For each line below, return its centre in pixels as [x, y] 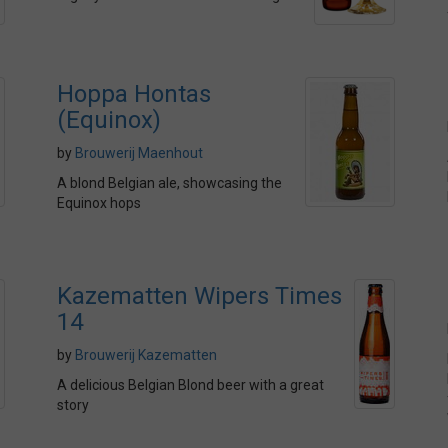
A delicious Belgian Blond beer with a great [190, 385]
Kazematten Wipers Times [199, 296]
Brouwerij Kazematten [146, 355]
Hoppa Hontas [134, 94]
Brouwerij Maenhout [139, 153]
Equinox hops [99, 203]
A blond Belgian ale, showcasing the [169, 183]
